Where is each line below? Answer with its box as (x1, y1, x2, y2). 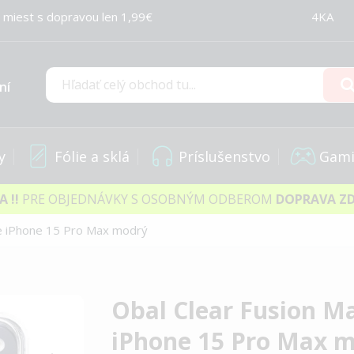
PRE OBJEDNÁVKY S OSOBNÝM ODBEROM (18, 190, 276, 208)
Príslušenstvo (179, 146, 270, 166)
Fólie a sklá (55, 146, 130, 166)
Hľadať (44, 87, 83, 105)
